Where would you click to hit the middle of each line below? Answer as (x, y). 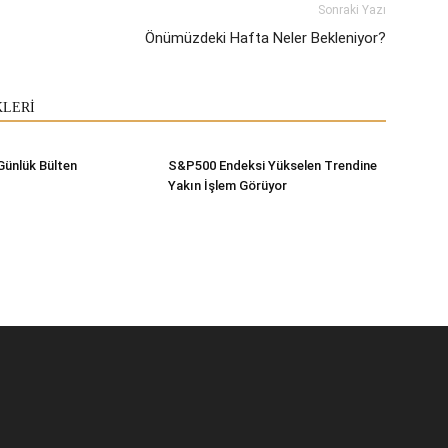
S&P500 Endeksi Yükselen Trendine (272, 165)
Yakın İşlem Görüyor (227, 185)
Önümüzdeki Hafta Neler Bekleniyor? (265, 37)
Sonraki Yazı (352, 9)
